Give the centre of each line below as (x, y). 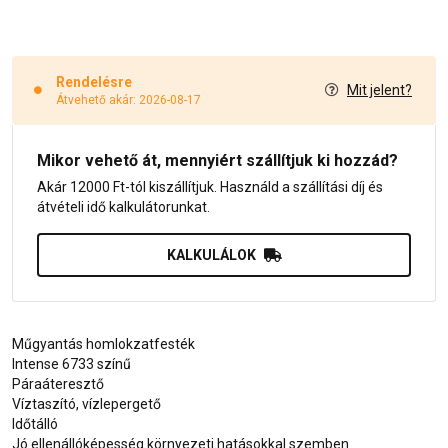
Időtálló (35, 423)
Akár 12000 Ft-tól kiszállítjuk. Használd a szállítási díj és (210, 186)
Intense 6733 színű (71, 363)
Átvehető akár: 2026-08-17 (128, 99)
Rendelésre (94, 81)
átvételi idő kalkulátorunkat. (123, 206)
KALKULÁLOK (211, 254)
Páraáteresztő (58, 383)
